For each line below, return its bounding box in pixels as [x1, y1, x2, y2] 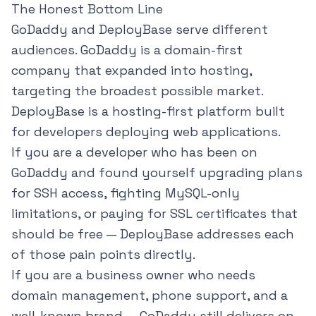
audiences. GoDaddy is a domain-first [11, 42, 243, 59]
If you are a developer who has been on [11, 144, 257, 161]
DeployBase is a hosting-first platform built [11, 103, 285, 120]
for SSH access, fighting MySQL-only [11, 185, 240, 202]
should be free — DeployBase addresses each [11, 226, 294, 243]
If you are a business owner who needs [11, 267, 255, 284]
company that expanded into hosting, [11, 62, 252, 79]
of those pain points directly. [11, 246, 195, 263]
